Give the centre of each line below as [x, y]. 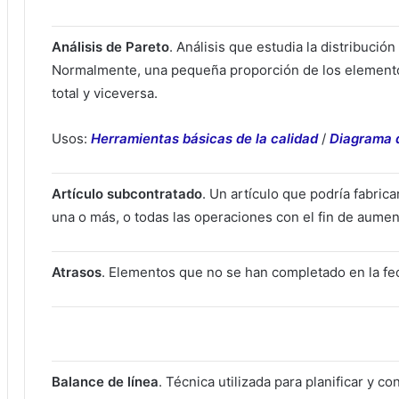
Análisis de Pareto [110, 46]
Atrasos [77, 272]
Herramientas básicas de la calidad [204, 138]
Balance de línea [105, 382]
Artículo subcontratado [127, 193]
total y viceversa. [105, 93]
